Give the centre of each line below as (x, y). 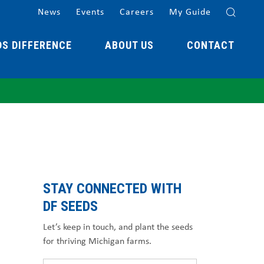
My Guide (190, 11)
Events (90, 11)
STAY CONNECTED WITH (112, 189)
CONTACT (211, 45)
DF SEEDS (70, 206)
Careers (137, 11)
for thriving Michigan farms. (97, 241)
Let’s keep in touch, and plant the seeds (118, 227)
